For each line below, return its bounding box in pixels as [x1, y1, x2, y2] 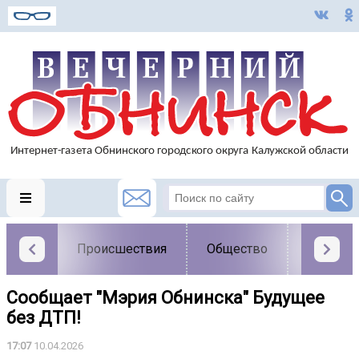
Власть [308, 241, 349, 257]
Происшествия [77, 241, 167, 257]
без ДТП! [6, 308, 81, 329]
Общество [207, 241, 268, 257]
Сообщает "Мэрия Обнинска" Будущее [6, 288, 325, 309]
